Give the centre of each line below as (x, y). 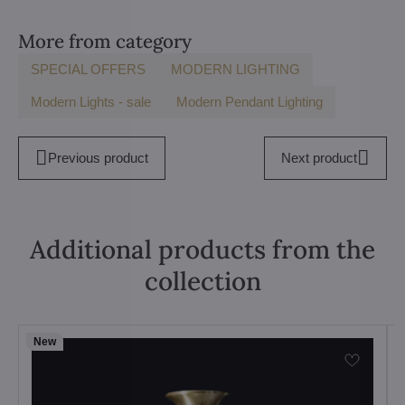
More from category (105, 41)
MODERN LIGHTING (235, 69)
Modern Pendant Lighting (250, 102)
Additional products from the (202, 250)
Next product (320, 158)
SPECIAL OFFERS (88, 69)
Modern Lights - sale (91, 102)
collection (202, 281)
